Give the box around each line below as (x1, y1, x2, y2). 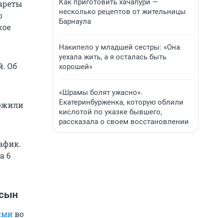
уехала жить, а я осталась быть (59, 53, 166, 61)
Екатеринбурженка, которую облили (59, 98, 183, 107)
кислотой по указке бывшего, (59, 108, 162, 116)
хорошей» (59, 62, 92, 71)
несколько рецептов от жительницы (59, 7, 186, 16)
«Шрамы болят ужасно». (59, 88, 143, 97)
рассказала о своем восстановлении (59, 117, 189, 126)
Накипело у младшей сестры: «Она (59, 43, 180, 52)
